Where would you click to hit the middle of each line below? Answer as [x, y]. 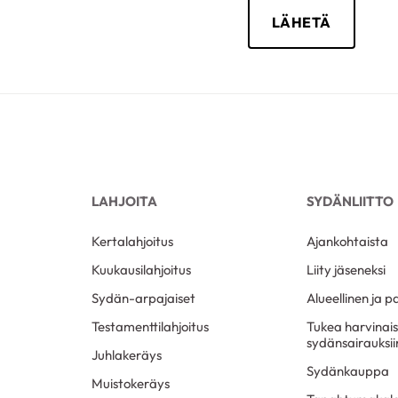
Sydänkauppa [347, 371]
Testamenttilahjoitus [151, 327]
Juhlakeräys [127, 355]
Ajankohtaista [347, 242]
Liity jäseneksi [346, 270]
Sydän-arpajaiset [144, 298]
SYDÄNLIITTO [350, 201]
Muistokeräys [131, 384]
